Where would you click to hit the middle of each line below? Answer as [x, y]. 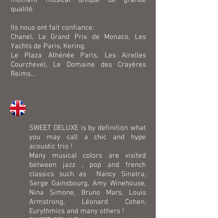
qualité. [22, 9]
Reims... [23, 74]
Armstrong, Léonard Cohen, [88, 202]
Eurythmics [48, 211]
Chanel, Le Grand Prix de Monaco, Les [78, 37]
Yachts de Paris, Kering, [48, 46]
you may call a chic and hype [88, 137]
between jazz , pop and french [88, 165]
